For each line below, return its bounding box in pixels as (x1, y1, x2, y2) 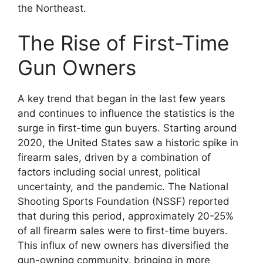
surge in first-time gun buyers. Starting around (18, 122, 237, 134)
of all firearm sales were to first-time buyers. (18, 225, 228, 237)
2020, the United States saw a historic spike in (18, 137, 238, 149)
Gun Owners (18, 55, 136, 80)
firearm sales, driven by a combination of (18, 151, 211, 163)
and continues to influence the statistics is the (18, 107, 235, 119)
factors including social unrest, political (18, 166, 200, 178)
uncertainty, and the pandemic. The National (18, 181, 228, 193)
